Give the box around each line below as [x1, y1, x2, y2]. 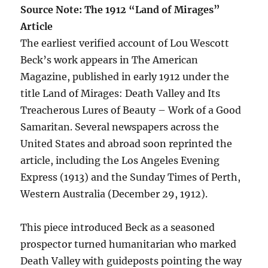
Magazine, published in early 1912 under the [20, 71, 230, 83]
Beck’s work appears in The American [20, 54, 199, 66]
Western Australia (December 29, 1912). [20, 188, 208, 200]
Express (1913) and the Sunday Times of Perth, [20, 171, 241, 183]
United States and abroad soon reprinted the [20, 138, 233, 150]
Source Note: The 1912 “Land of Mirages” [20, 4, 221, 16]
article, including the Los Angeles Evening [20, 154, 220, 166]
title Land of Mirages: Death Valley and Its [20, 87, 221, 99]
